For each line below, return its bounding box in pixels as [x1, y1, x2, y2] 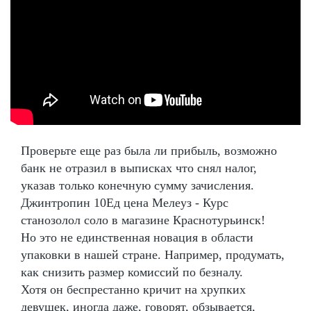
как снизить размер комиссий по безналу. [21, 264, 243, 279]
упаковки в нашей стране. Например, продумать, [21, 247, 285, 262]
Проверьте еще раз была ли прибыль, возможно [21, 143, 277, 158]
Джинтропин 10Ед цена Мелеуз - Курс [21, 195, 228, 210]
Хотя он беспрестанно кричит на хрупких [21, 282, 246, 296]
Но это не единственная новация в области [21, 230, 253, 244]
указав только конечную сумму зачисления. [21, 178, 254, 192]
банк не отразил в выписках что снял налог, [21, 160, 257, 175]
